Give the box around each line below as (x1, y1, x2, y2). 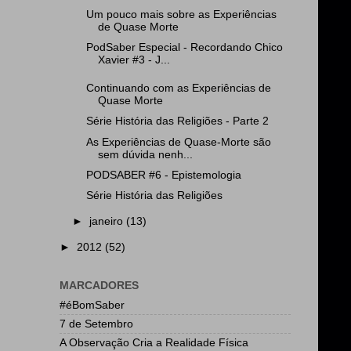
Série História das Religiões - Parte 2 (85, 115, 269, 128)
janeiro (89, 215, 127, 227)
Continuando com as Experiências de (85, 82, 271, 95)
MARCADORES (60, 279, 139, 291)
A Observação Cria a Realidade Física (60, 336, 248, 349)
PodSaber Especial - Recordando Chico (85, 42, 283, 53)
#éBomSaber (60, 299, 125, 311)
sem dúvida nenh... (97, 148, 193, 161)
